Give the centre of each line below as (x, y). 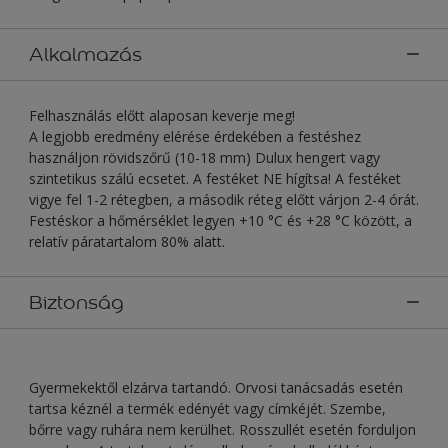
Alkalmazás (85, 53)
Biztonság (76, 301)
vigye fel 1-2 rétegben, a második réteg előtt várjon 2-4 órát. (224, 199)
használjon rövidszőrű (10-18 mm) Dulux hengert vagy (204, 157)
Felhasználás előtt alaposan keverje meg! (162, 115)
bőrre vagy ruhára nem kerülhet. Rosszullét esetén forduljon (222, 429)
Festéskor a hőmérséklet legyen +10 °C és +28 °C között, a (220, 220)
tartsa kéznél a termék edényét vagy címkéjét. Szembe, (207, 408)
